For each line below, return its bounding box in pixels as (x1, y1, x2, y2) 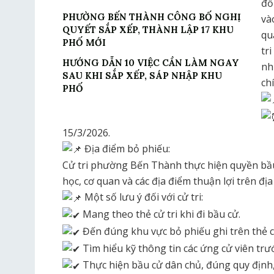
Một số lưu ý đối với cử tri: (82, 190, 203, 204)
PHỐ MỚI (62, 37, 106, 49)
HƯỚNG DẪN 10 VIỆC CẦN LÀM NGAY (62, 57, 239, 69)
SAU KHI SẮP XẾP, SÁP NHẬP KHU (62, 70, 222, 82)
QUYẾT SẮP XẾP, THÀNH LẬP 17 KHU (62, 24, 234, 36)
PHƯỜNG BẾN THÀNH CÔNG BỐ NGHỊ (62, 11, 241, 23)
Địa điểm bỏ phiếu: (82, 141, 170, 155)
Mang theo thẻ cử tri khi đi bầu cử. (80, 207, 240, 221)
